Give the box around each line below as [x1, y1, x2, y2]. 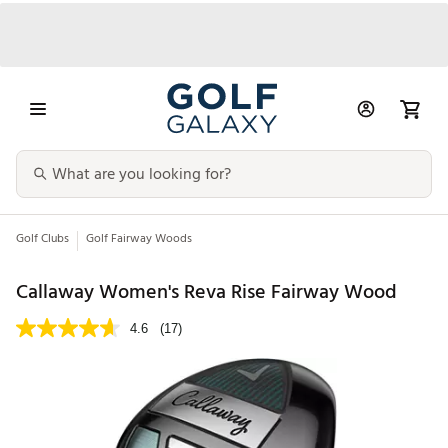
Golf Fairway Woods [86, 229, 192, 249]
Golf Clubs [16, 229, 69, 249]
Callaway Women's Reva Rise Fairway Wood [16, 275, 397, 308]
